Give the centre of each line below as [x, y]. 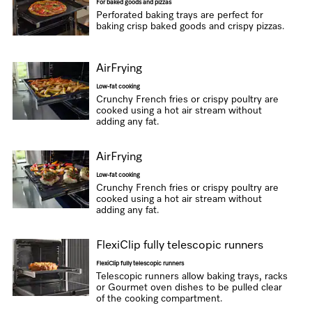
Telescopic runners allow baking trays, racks [192, 276]
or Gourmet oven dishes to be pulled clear [189, 288]
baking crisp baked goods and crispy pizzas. [190, 26]
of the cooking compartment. [159, 299]
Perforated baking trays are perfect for [179, 15]
